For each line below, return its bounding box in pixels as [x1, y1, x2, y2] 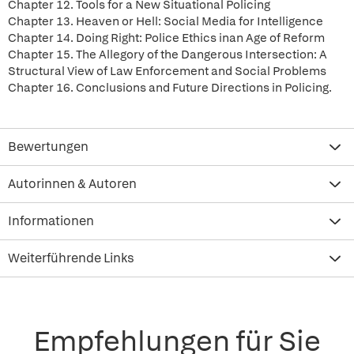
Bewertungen [8, 138, 88, 155]
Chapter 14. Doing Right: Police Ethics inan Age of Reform [8, 30, 325, 46]
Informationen [8, 213, 94, 229]
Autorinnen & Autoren [8, 175, 137, 192]
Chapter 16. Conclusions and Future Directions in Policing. [8, 80, 332, 96]
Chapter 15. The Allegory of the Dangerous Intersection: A [8, 47, 327, 62]
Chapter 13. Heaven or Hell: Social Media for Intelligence [8, 13, 323, 29]
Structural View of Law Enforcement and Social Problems [8, 63, 326, 79]
